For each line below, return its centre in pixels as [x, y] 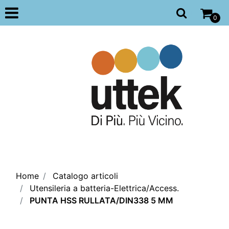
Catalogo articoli [85, 176]
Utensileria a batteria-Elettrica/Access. [104, 188]
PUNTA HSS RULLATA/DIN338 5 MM [101, 200]
